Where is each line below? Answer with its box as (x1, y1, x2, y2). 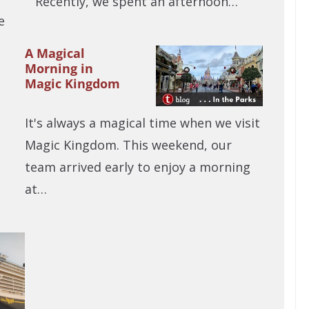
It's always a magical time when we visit (24, 114, 260, 131)
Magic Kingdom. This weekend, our (24, 136, 232, 153)
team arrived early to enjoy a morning (24, 158, 250, 175)
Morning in (24, 59, 93, 77)
